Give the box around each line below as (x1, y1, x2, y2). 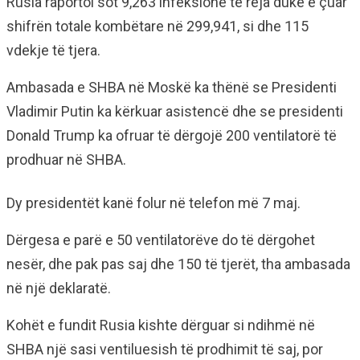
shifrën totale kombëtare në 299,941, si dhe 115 (6, 18, 309, 35)
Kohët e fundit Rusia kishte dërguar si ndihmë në (6, 317, 315, 333)
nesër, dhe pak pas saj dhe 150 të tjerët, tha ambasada (6, 256, 350, 272)
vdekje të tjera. (6, 42, 100, 59)
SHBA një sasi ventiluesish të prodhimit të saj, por (6, 341, 323, 358)
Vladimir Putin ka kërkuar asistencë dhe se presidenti (6, 103, 343, 120)
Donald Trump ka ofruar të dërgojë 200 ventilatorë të (6, 127, 337, 144)
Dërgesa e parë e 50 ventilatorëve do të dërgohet (6, 231, 315, 248)
